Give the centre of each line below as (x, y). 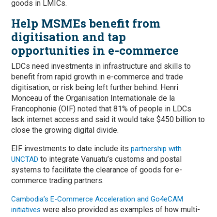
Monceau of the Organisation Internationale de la (93, 98)
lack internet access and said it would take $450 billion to (108, 119)
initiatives (26, 210)
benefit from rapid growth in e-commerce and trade (97, 77)
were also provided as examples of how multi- (120, 209)
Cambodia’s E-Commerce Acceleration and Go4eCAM (97, 199)
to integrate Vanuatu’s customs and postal (110, 159)
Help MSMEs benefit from (86, 23)
